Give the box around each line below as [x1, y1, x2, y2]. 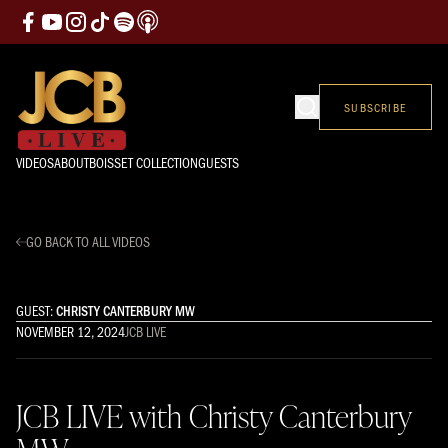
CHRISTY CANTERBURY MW [56, 300, 195, 320]
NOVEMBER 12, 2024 [16, 321, 125, 341]
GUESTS [198, 152, 239, 172]
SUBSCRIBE [344, 99, 407, 115]
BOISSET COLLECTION [89, 152, 198, 172]
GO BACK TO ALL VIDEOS [26, 231, 150, 251]
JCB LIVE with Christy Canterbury [16, 393, 411, 437]
